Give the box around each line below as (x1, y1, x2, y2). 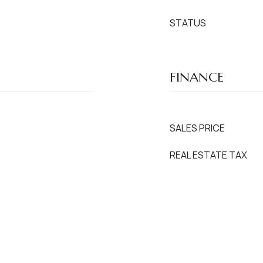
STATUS (170, 16, 206, 29)
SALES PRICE (170, 122, 225, 134)
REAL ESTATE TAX (170, 149, 247, 161)
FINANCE (170, 69, 224, 85)
